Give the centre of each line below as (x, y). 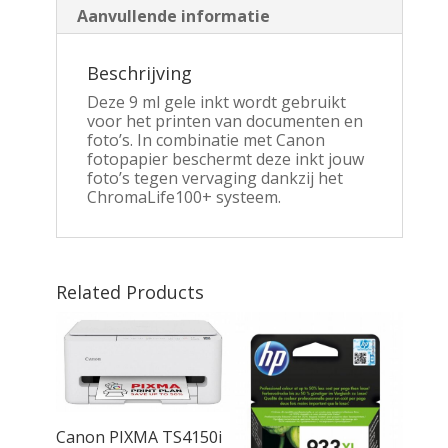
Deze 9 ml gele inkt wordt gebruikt (216, 101)
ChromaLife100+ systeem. (183, 196)
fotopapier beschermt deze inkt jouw (225, 158)
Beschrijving (139, 72)
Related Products (129, 291)
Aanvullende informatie (173, 15)
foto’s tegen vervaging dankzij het (214, 177)
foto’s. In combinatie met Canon (205, 139)
